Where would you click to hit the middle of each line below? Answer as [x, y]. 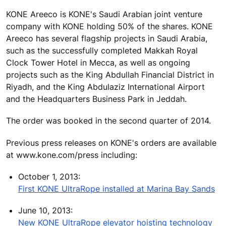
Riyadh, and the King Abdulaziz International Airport [105, 87]
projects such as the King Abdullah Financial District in [110, 75]
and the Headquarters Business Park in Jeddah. [96, 99]
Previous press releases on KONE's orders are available [111, 143]
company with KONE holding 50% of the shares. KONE [109, 26]
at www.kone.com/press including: [72, 155]
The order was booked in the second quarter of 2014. [108, 121]
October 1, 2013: [49, 176]
